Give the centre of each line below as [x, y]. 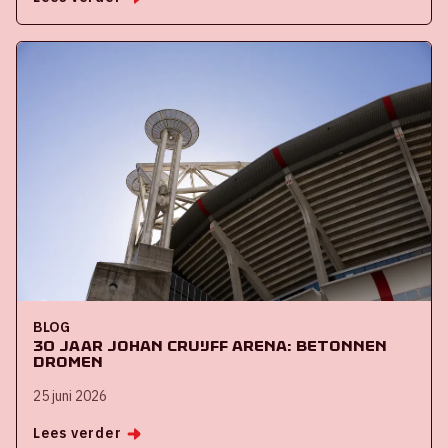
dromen [68, 361]
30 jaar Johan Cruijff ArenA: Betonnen [210, 345]
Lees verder [77, 433]
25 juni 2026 [70, 396]
